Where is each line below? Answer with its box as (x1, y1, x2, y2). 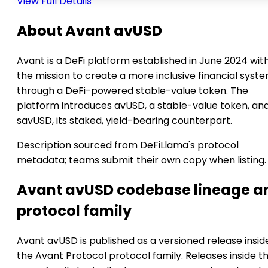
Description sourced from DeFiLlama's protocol (17, 138, 239, 153)
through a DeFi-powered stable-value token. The (17, 84, 248, 98)
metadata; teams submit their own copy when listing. (17, 153, 266, 167)
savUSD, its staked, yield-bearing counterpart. (17, 114, 232, 128)
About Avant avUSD (17, 21, 162, 41)
